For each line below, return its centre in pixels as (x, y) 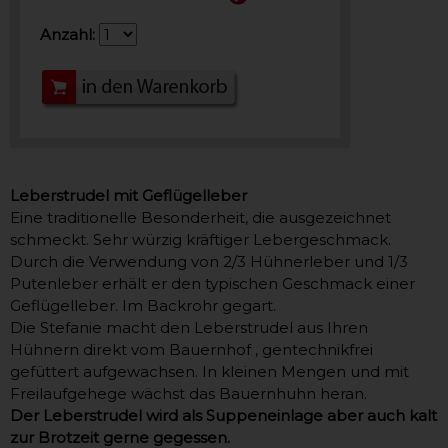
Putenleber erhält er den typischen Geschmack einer (212, 284)
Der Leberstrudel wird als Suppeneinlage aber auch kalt (223, 416)
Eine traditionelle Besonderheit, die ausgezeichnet (200, 218)
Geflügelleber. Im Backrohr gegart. (143, 306)
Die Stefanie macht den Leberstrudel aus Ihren (189, 328)
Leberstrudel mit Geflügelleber (128, 196)
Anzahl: (67, 35)
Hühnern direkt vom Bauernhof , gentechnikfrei (191, 350)
